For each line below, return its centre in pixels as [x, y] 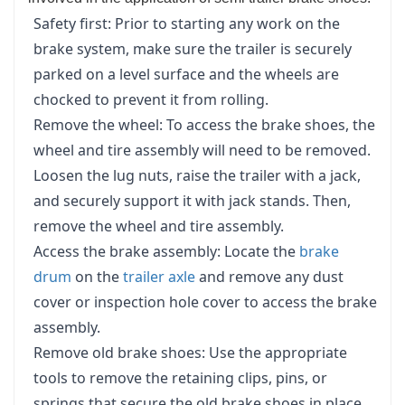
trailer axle [159, 276]
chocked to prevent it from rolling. [151, 99]
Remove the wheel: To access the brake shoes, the [204, 124]
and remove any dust [269, 276]
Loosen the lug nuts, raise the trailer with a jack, [197, 175]
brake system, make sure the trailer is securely [193, 48]
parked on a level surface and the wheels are [186, 74]
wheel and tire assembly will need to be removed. [202, 150]
